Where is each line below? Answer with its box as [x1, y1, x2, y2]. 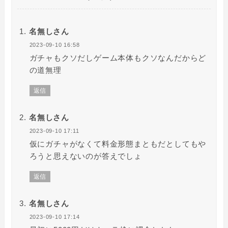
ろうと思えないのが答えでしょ [29, 152, 142, 161]
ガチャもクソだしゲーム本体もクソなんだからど [29, 53, 207, 63]
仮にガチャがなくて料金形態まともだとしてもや [29, 139, 207, 149]
